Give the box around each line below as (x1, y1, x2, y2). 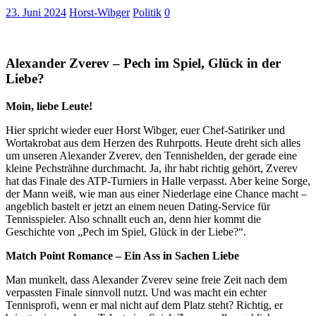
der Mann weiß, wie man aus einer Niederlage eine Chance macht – (6, 188, 307, 200)
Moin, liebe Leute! (6, 100, 92, 113)
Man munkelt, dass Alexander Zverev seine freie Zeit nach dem (6, 274, 287, 286)
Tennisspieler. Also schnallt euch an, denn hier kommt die (6, 213, 261, 226)
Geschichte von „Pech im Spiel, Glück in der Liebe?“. (6, 226, 246, 238)
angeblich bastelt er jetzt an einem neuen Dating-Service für (6, 200, 270, 213)
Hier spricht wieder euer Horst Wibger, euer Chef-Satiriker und (6, 124, 285, 137)
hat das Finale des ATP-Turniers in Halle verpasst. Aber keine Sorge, (6, 175, 310, 188)
